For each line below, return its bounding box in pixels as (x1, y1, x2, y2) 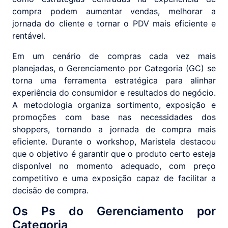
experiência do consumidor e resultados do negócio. (12, 88, 216, 98)
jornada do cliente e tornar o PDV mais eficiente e (12, 18, 216, 29)
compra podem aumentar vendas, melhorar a (12, 6, 216, 17)
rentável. (12, 31, 45, 41)
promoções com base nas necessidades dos (12, 112, 216, 123)
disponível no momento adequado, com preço (12, 161, 216, 172)
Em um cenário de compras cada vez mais (12, 51, 216, 62)
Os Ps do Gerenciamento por (12, 204, 216, 219)
